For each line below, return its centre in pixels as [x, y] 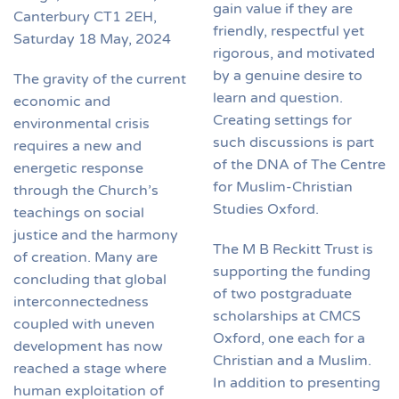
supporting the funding [292, 271]
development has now [88, 347]
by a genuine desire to [288, 75]
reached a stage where [90, 369]
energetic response [78, 169]
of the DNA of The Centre [299, 164]
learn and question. [278, 98]
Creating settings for [282, 120]
